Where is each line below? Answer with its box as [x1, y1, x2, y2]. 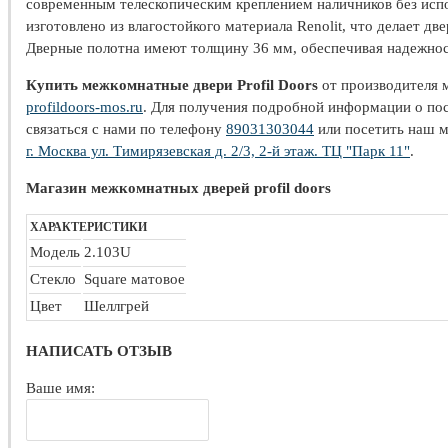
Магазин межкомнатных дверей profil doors [26, 179, 331, 196]
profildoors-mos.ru [26, 98, 143, 115]
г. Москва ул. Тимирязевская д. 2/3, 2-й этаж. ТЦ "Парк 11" [26, 142, 410, 159]
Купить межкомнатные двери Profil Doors [26, 76, 318, 93]
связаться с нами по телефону [26, 120, 226, 137]
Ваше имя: [26, 380, 95, 397]
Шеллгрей [84, 297, 149, 314]
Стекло [30, 270, 76, 287]
